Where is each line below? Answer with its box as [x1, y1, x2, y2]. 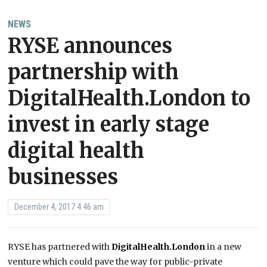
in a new [205, 241, 242, 253]
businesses [8, 164, 119, 190]
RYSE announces [8, 33, 173, 59]
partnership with [8, 60, 179, 85]
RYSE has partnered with [8, 241, 112, 253]
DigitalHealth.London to [8, 86, 251, 111]
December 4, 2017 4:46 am [14, 202, 104, 212]
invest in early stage [8, 112, 210, 138]
